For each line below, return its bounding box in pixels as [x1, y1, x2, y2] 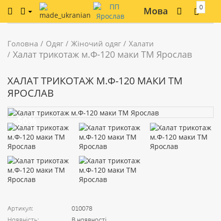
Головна [7, 38, 38, 48]
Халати [129, 38, 154, 48]
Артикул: [7, 204, 33, 212]
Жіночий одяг [71, 38, 121, 48]
